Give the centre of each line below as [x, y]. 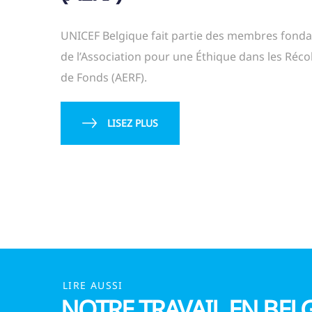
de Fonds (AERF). [104, 78]
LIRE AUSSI [93, 285]
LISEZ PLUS [133, 123]
